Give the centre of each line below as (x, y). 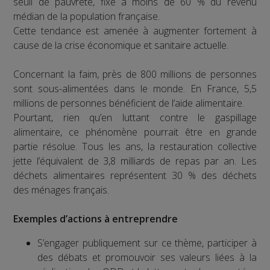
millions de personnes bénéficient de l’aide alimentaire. (129, 103)
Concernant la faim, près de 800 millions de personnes (135, 74)
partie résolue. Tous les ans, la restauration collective (135, 146)
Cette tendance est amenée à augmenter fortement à (135, 30)
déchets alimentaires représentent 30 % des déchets (135, 175)
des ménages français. (61, 190)
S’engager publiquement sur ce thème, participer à (147, 243)
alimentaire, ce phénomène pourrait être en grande (135, 132)
